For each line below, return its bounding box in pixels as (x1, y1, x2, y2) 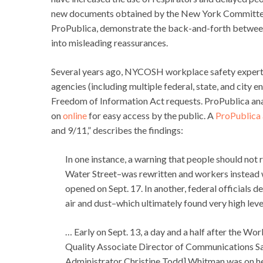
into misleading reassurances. (51, 37, 168, 49)
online (63, 110, 87, 122)
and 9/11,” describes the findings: (51, 124, 183, 136)
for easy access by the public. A (87, 110, 215, 122)
